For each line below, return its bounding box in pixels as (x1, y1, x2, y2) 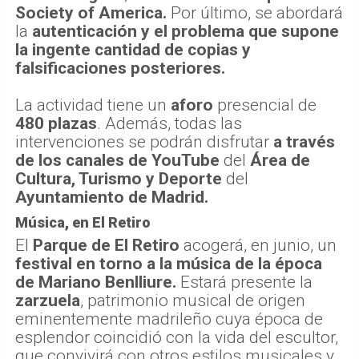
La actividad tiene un (15, 95, 171, 115)
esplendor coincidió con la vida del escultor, (15, 327, 338, 347)
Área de (250, 150, 310, 170)
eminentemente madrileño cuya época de (15, 309, 323, 329)
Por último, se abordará (167, 2, 343, 22)
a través (273, 131, 335, 151)
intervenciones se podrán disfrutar (15, 131, 273, 151)
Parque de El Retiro (33, 235, 179, 255)
